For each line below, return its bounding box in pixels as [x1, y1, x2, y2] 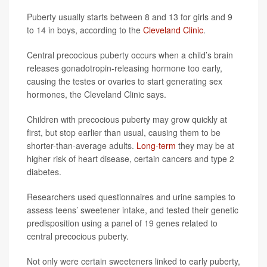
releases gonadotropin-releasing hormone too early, [27, 62, 222, 74]
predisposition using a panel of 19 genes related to [27, 217, 218, 229]
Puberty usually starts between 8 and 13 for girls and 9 [27, 11, 232, 23]
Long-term [136, 139, 176, 151]
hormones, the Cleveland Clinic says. [27, 88, 166, 100]
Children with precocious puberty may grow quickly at [27, 113, 227, 125]
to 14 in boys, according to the [27, 24, 143, 36]
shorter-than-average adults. [27, 139, 136, 151]
